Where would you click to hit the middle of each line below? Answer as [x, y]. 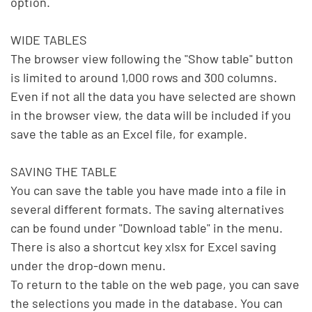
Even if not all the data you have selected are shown [153, 96]
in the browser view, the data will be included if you [151, 115]
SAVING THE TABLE [64, 172]
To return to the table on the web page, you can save [155, 284]
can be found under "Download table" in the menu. [147, 228]
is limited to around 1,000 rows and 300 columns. [144, 78]
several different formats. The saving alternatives [147, 209]
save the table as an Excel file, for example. [129, 134]
